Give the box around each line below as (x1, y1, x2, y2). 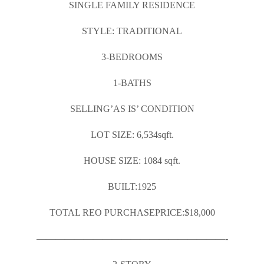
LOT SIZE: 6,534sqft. (90, 130, 174, 140)
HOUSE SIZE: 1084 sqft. (84, 156, 180, 166)
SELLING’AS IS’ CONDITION (70, 104, 194, 114)
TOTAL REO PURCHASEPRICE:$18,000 (49, 207, 215, 217)
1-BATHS (113, 78, 151, 88)
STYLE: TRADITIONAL (82, 26, 182, 36)
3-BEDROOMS (101, 52, 163, 62)
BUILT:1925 (108, 181, 156, 192)
